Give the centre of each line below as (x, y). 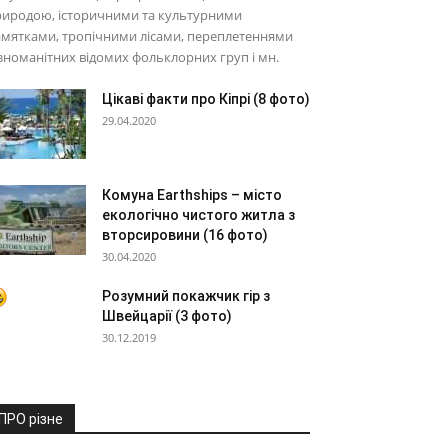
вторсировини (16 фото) (185, 235)
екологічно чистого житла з (198, 215)
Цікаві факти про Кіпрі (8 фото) (206, 99)
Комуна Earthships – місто (192, 195)
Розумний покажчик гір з (186, 296)
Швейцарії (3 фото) (167, 316)
